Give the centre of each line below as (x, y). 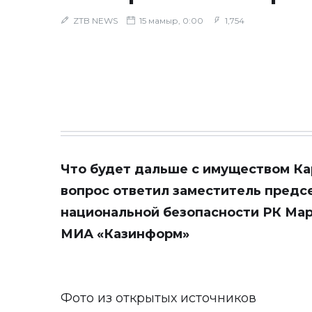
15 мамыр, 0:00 (170, 21)
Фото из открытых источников (158, 298)
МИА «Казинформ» (125, 234)
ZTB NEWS (95, 21)
